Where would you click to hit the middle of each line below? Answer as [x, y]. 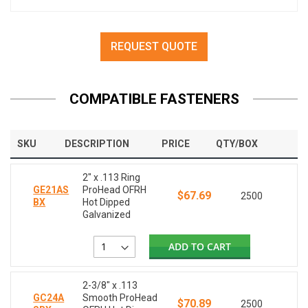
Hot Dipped [107, 202]
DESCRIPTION [97, 144]
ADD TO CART [200, 247]
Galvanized [107, 215]
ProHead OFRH [115, 190]
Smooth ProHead [120, 298]
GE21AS [51, 190]
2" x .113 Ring [112, 178]
